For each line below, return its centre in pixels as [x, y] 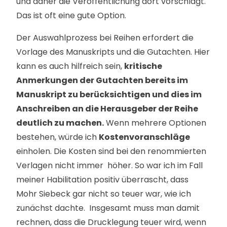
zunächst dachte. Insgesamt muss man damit [108, 208]
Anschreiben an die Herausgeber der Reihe [107, 109]
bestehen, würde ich [58, 137]
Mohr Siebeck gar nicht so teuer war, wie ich [104, 194]
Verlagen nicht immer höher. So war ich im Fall [109, 165]
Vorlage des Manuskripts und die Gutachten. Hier [113, 52]
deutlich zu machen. [60, 123]
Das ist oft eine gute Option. [71, 15]
